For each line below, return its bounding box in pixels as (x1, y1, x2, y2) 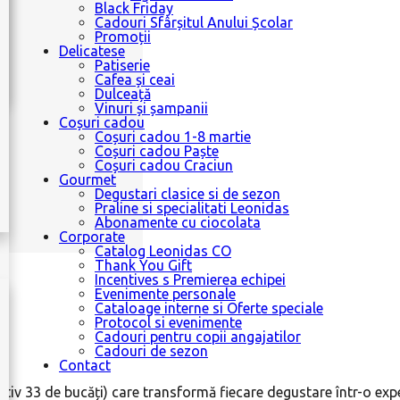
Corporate (59, 229, 125, 245)
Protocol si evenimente (95, 314, 242, 330)
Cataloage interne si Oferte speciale (95, 300, 323, 316)
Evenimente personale (95, 286, 236, 302)
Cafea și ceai (95, 71, 175, 87)
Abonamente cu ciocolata (95, 214, 261, 230)
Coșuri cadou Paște (95, 143, 219, 159)
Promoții (95, 29, 151, 45)
